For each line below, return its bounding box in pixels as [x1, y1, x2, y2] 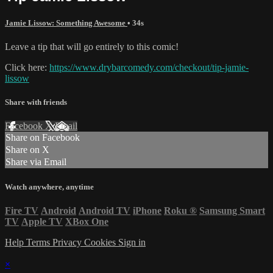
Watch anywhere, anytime [5, 182, 94, 191]
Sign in [118, 236, 146, 247]
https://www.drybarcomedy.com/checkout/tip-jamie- [49, 62, 249, 73]
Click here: [5, 62, 49, 73]
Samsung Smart [199, 205, 265, 216]
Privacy [52, 236, 84, 247]
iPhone [133, 205, 161, 216]
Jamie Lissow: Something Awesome [5, 18, 127, 27]
